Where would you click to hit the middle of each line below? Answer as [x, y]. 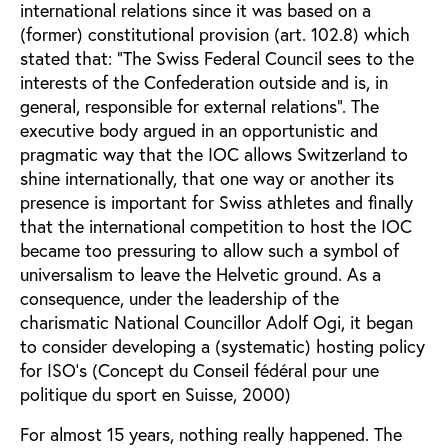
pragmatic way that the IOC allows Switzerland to [214, 153]
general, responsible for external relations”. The [199, 105]
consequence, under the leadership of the [179, 297]
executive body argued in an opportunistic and [199, 129]
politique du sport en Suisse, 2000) [155, 393]
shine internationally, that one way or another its [207, 177]
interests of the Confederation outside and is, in [204, 81]
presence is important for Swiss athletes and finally [216, 201]
